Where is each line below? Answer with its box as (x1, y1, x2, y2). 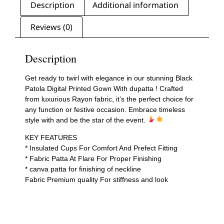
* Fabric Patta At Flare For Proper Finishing (25, 154, 161, 163)
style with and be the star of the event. (25, 115, 147, 124)
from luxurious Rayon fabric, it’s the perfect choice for (25, 94, 193, 103)
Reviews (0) (30, 21, 73, 32)
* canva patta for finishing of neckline (25, 165, 141, 173)
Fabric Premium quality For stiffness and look (25, 175, 168, 184)
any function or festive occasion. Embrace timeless (25, 105, 185, 113)
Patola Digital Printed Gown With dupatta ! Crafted (25, 84, 183, 92)
